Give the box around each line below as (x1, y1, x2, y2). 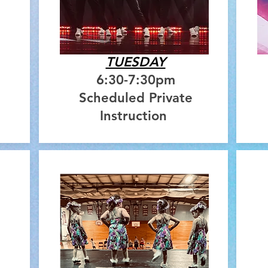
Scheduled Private (78, 90, 193, 106)
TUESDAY (105, 54, 166, 71)
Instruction (100, 108, 171, 124)
